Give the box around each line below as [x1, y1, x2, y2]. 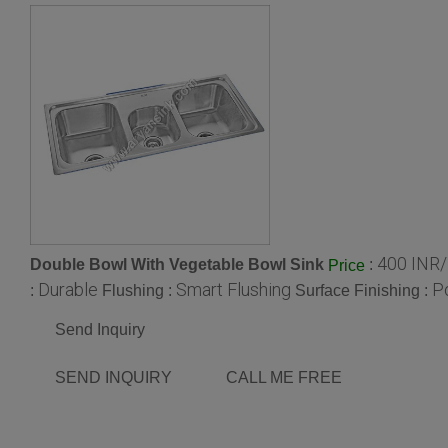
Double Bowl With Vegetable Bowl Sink [30, 255, 324, 273]
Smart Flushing [176, 278, 291, 300]
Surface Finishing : [295, 281, 432, 299]
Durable [38, 278, 98, 300]
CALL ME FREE [226, 368, 342, 386]
